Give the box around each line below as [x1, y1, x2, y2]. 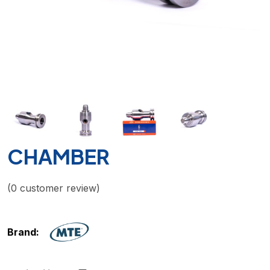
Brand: [7, 226, 39, 238]
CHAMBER [7, 143, 110, 169]
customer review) [17, 182, 100, 194]
